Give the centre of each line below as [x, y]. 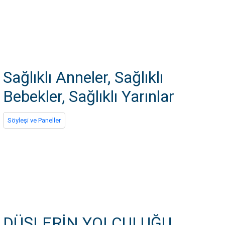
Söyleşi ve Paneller [34, 120]
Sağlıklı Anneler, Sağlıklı [83, 77]
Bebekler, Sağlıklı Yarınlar [89, 96]
